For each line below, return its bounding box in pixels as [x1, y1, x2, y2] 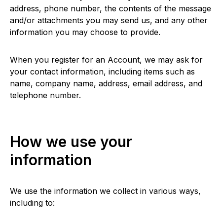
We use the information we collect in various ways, [10, 186, 201, 196]
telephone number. [10, 90, 81, 100]
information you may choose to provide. [10, 27, 160, 37]
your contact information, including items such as [10, 67, 195, 76]
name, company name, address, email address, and [10, 78, 202, 88]
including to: [10, 198, 55, 208]
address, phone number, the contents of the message [10, 3, 211, 13]
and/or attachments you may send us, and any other [10, 15, 208, 25]
